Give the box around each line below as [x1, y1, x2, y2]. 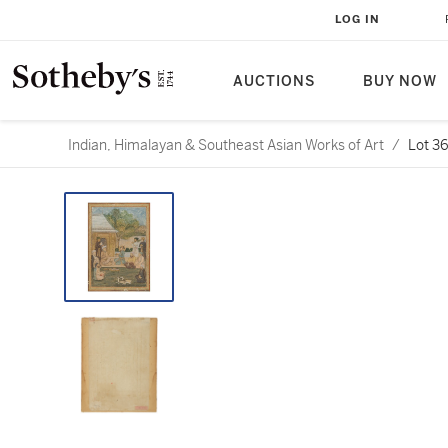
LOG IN [335, 13, 380, 26]
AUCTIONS [233, 73, 315, 90]
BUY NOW [363, 73, 437, 90]
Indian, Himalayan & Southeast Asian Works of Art [68, 136, 384, 154]
